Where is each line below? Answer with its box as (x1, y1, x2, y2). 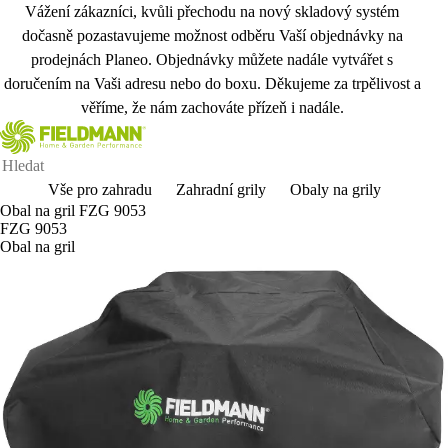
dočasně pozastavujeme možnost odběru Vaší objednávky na (21, 27, 403, 44)
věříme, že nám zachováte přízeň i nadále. (80, 99, 344, 116)
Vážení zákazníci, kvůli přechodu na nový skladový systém (25, 3, 399, 20)
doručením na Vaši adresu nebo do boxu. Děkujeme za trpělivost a (3, 75, 421, 92)
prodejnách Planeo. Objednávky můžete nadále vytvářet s (31, 51, 393, 68)
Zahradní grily (176, 181, 266, 198)
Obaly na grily (290, 181, 381, 198)
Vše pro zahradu (48, 181, 152, 198)
